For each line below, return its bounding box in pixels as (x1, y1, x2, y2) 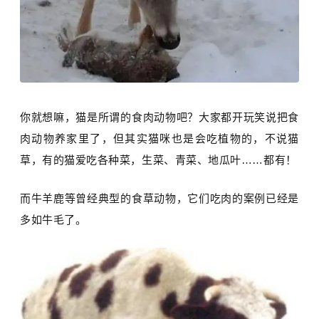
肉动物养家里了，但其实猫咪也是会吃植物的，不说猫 (20, 132, 299, 145)
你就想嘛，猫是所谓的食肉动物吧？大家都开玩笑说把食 (20, 111, 299, 124)
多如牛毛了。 (20, 214, 87, 226)
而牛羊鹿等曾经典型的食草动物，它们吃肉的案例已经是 (20, 192, 299, 205)
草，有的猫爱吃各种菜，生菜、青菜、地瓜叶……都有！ (20, 154, 297, 167)
